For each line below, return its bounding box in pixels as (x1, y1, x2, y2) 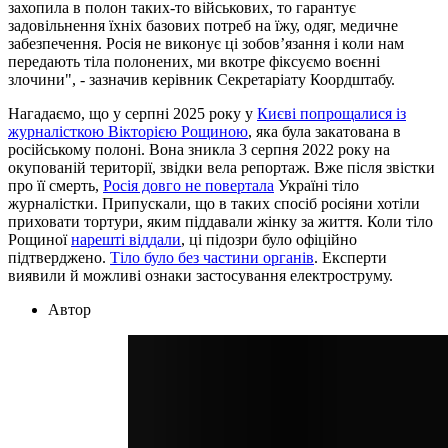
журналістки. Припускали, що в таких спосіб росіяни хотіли (8, 195, 420, 213)
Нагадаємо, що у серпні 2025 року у (8, 105, 257, 123)
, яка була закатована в (248, 123, 401, 141)
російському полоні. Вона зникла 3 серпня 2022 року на (8, 141, 390, 159)
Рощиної (8, 231, 71, 249)
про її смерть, (8, 177, 103, 195)
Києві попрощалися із (257, 105, 406, 123)
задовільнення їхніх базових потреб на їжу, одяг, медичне (8, 17, 398, 35)
